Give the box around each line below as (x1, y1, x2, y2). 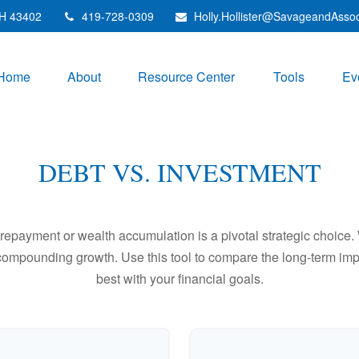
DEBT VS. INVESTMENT (38, 155, 321, 189)
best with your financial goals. (95, 269, 264, 288)
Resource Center (138, 67, 235, 87)
